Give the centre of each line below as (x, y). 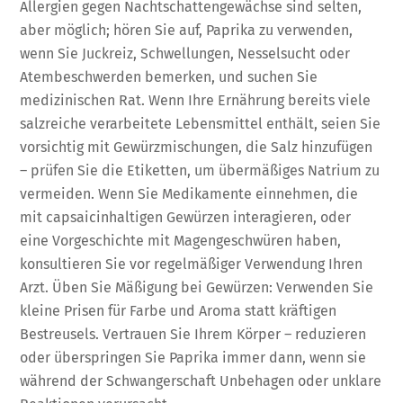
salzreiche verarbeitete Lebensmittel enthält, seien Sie (201, 124)
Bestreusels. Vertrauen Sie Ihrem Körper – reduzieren (193, 335)
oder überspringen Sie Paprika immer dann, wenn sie (193, 358)
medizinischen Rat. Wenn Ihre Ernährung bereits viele (196, 101)
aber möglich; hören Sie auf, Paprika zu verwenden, (187, 31)
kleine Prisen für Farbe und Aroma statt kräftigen (179, 311)
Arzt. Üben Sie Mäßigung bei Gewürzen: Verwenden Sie (197, 288)
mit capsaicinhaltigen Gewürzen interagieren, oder (186, 218)
